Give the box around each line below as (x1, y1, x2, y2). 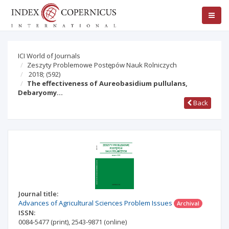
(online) (104, 217, 127, 226)
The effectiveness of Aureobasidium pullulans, (27, 79, 188, 88)
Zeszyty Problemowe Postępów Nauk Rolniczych (27, 60, 177, 70)
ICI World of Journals (18, 51, 80, 60)
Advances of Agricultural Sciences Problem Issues (18, 198, 172, 208)
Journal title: (18, 189, 58, 198)
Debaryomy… (18, 88, 63, 97)
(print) (51, 217, 68, 226)
